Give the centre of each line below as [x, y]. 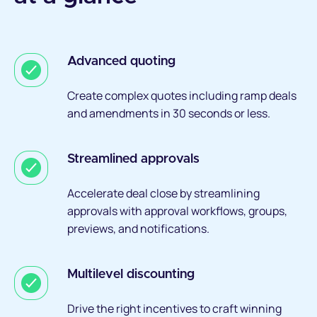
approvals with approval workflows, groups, [177, 211]
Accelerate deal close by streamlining [163, 194]
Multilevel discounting [131, 275]
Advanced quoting [121, 62]
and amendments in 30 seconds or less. [169, 114]
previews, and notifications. [138, 229]
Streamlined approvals [133, 160]
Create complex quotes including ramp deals [182, 96]
